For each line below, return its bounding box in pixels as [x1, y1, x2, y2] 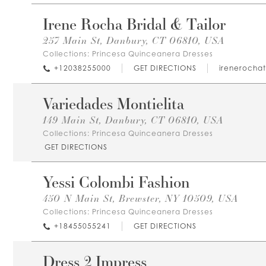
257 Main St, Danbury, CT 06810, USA [43, 34, 224, 47]
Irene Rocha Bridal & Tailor [43, 13, 226, 34]
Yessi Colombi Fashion [43, 171, 189, 192]
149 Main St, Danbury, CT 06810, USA [43, 113, 223, 126]
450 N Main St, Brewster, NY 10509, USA [43, 192, 238, 205]
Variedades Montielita [43, 93, 184, 114]
